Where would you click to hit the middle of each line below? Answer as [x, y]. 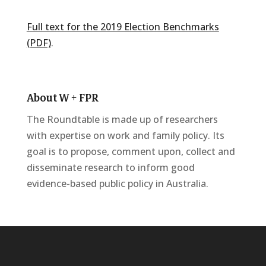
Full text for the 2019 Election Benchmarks [123, 27]
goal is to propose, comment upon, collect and [131, 151]
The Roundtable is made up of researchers [122, 119]
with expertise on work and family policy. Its [125, 135]
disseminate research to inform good [110, 167]
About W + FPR [62, 98]
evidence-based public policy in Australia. [117, 183]
